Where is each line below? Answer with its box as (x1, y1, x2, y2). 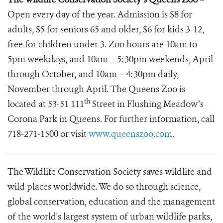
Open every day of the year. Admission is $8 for (7, 8, 192, 20)
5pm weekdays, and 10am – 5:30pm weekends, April (7, 53, 213, 65)
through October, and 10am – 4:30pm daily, (7, 68, 179, 80)
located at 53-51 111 (7, 98, 84, 110)
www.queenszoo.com (89, 128, 172, 140)
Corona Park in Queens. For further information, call (7, 113, 215, 125)
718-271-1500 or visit (7, 128, 89, 140)
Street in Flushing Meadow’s (90, 98, 204, 110)
